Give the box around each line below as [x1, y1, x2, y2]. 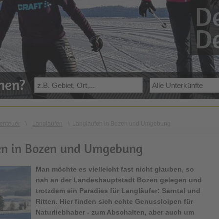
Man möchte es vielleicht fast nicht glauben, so [36, 165, 194, 173]
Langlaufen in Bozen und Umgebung [72, 120, 171, 127]
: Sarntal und [157, 187, 200, 195]
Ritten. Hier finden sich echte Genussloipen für [36, 197, 193, 205]
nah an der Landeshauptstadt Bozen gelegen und [36, 176, 202, 184]
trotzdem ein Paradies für [36, 187, 121, 195]
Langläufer [121, 187, 157, 195]
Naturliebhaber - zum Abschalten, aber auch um [36, 208, 194, 216]
